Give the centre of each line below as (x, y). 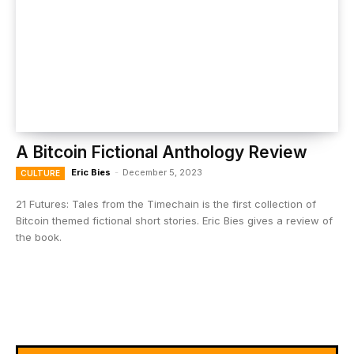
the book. (39, 237)
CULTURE (40, 173)
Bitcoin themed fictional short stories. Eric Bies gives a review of (174, 220)
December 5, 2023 (162, 172)
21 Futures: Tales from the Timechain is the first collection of (166, 204)
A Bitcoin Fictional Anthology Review (162, 152)
